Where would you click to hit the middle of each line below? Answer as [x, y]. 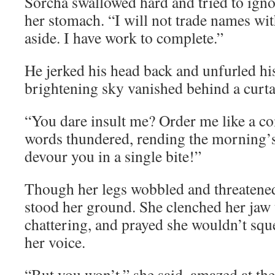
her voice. [55, 242]
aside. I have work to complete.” [124, 37]
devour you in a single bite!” [113, 156]
